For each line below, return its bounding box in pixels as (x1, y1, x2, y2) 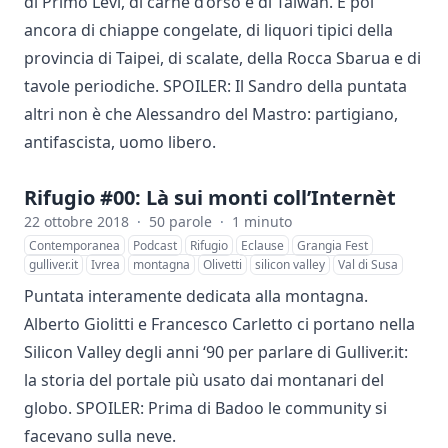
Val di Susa (338, 256, 398, 273)
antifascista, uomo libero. (24, 131, 216, 153)
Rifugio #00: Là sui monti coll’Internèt (24, 184, 396, 211)
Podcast (133, 237, 177, 254)
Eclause (241, 237, 284, 254)
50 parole (149, 212, 212, 231)
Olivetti (203, 256, 242, 273)
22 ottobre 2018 (24, 212, 129, 231)
